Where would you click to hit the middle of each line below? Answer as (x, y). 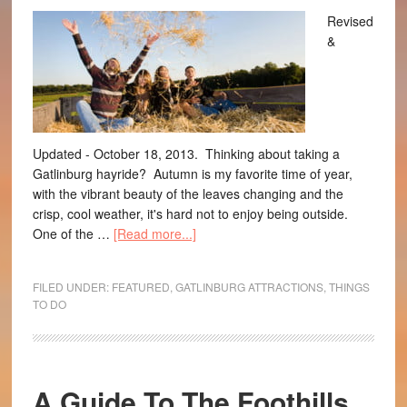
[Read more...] (154, 233)
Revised (350, 21)
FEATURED (140, 287)
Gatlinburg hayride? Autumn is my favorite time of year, (192, 174)
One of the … (73, 233)
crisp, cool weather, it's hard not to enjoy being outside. (190, 213)
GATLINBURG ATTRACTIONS (249, 287)
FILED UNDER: (72, 287)
